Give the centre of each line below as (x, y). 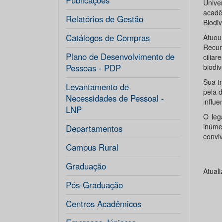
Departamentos (94, 128)
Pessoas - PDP (93, 68)
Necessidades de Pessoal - (115, 98)
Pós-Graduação (94, 185)
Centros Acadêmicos (104, 204)
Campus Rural (92, 147)
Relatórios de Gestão (105, 19)
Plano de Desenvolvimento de (120, 56)
